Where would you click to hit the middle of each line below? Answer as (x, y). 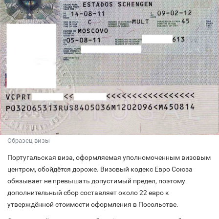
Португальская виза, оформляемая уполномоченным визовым (109, 157)
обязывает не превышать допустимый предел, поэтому (96, 181)
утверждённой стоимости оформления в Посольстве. (93, 204)
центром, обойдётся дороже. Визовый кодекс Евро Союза (100, 169)
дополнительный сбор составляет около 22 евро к (88, 192)
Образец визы (29, 140)
